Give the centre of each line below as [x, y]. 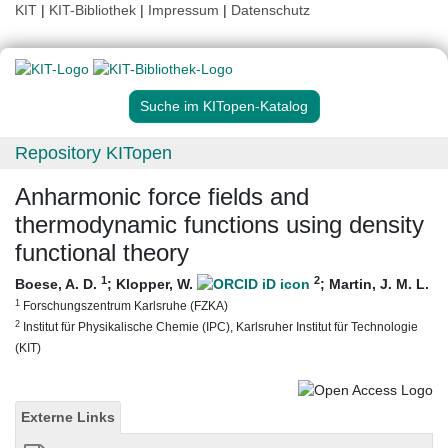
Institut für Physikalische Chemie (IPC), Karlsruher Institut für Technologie [219, 327]
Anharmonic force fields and [162, 197]
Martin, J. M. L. [379, 284]
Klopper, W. [156, 284]
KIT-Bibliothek [94, 10]
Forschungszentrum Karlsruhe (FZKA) [124, 306]
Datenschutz [270, 10]
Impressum [183, 10]
